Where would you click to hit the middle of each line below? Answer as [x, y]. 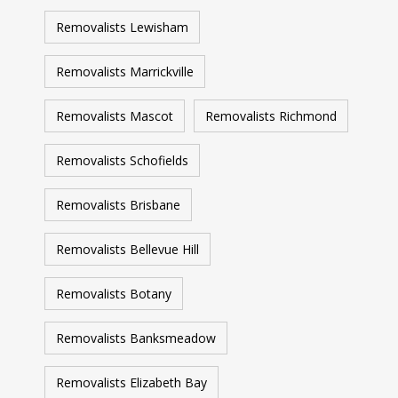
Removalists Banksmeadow [136, 338]
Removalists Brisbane [118, 205]
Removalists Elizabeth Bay [131, 382]
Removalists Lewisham [122, 27]
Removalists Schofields [122, 160]
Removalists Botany [114, 294]
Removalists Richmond [271, 116]
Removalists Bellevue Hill [127, 249]
